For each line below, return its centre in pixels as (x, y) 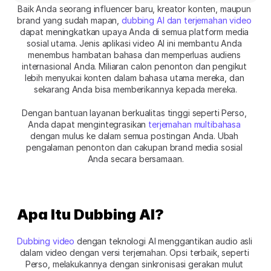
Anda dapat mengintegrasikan (88, 124)
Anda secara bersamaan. (135, 158)
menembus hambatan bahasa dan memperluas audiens (134, 54)
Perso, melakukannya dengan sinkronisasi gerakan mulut (134, 264)
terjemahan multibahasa (195, 124)
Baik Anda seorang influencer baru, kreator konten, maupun (135, 8)
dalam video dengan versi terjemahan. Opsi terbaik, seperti (134, 252)
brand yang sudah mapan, (70, 20)
